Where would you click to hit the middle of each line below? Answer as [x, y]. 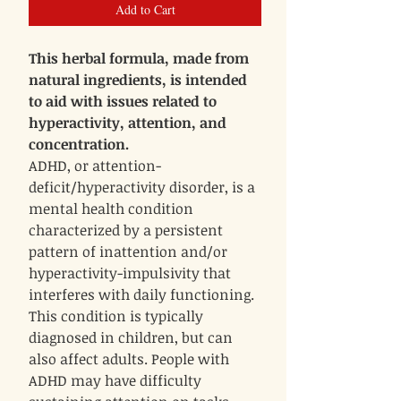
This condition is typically [116, 316]
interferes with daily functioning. [141, 295]
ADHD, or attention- [95, 166]
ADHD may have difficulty [115, 381]
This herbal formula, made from [139, 59]
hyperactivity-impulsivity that [130, 273]
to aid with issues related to [123, 102]
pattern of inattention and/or [128, 252]
